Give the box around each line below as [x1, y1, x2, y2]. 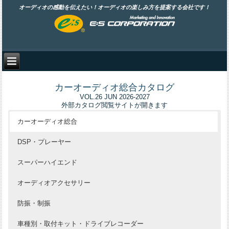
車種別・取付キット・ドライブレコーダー [17, 220, 144, 227]
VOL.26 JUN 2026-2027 [79, 93, 150, 101]
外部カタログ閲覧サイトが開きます [61, 101, 168, 109]
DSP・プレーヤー [17, 138, 72, 146]
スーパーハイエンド [17, 158, 78, 166]
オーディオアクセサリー [17, 179, 91, 187]
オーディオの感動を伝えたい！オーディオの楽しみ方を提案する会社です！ [19, 4, 210, 10]
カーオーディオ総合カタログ [55, 82, 174, 93]
